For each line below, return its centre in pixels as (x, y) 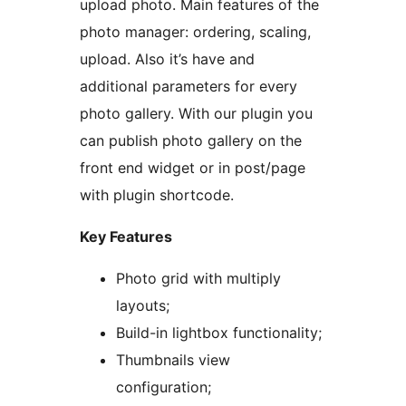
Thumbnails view (173, 359)
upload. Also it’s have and (167, 58)
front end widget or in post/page (193, 167)
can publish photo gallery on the (191, 140)
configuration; (164, 387)
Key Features (126, 236)
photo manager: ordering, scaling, (195, 31)
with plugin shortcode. (157, 194)
